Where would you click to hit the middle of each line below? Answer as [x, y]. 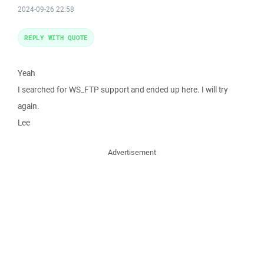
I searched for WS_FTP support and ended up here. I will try [123, 90]
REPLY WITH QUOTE [56, 37]
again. [29, 106]
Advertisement [132, 152]
